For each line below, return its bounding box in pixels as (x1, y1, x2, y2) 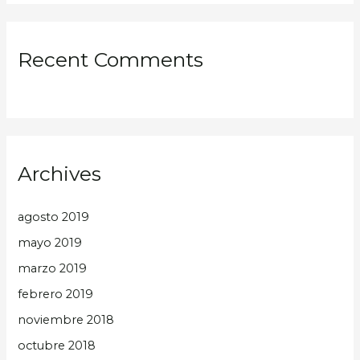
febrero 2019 (18, 286, 94, 301)
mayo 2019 (18, 235, 83, 250)
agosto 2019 (18, 210, 90, 225)
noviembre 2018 (18, 312, 115, 327)
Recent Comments (18, 47, 204, 72)
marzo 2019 (18, 260, 88, 276)
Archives (18, 162, 102, 186)
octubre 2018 (18, 337, 96, 353)
